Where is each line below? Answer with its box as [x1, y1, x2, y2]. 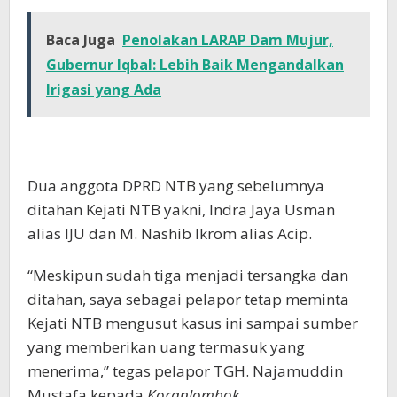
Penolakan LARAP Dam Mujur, [122, 30, 333, 51]
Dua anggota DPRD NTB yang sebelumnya [27, 175, 324, 197]
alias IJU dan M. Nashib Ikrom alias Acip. [27, 223, 312, 245]
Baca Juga [46, 30, 115, 51]
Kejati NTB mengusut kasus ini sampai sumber [27, 313, 358, 334]
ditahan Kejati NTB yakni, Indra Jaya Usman [27, 199, 335, 221]
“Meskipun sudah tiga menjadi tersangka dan [27, 265, 348, 286]
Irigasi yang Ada [46, 80, 161, 100]
